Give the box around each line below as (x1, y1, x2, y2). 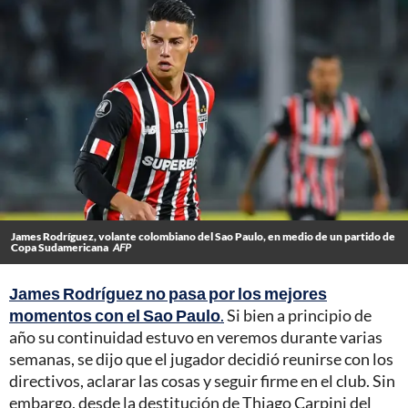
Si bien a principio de (224, 305, 372, 326)
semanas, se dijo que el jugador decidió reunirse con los (9, 349, 393, 370)
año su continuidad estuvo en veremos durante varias (9, 327, 382, 348)
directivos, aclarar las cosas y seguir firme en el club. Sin (9, 371, 395, 392)
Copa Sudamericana (11, 240, 108, 255)
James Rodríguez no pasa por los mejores (9, 283, 327, 304)
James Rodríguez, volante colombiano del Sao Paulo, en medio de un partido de (11, 229, 395, 244)
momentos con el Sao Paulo (9, 305, 220, 326)
